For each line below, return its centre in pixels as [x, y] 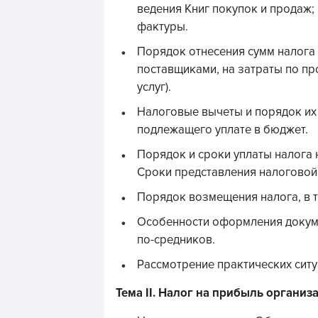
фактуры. [163, 27]
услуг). [154, 87]
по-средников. [176, 240]
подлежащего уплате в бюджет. [223, 130]
